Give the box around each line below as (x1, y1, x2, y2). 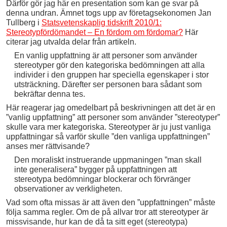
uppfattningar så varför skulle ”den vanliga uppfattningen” (6, 132, 210, 141)
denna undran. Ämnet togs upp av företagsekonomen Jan (6, 9, 211, 17)
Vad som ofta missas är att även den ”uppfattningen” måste (6, 198, 215, 207)
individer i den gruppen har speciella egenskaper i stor (14, 70, 209, 79)
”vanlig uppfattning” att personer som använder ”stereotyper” (6, 112, 220, 122)
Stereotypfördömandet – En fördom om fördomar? (6, 28, 183, 36)
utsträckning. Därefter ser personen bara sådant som (14, 80, 202, 89)
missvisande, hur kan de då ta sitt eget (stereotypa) (6, 217, 187, 226)
